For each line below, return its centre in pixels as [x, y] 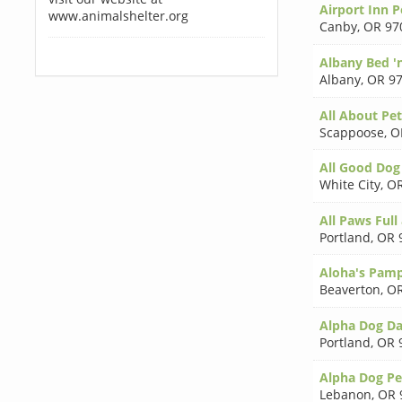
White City [350, 185]
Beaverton [350, 290]
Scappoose [351, 132]
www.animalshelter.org [118, 16]
